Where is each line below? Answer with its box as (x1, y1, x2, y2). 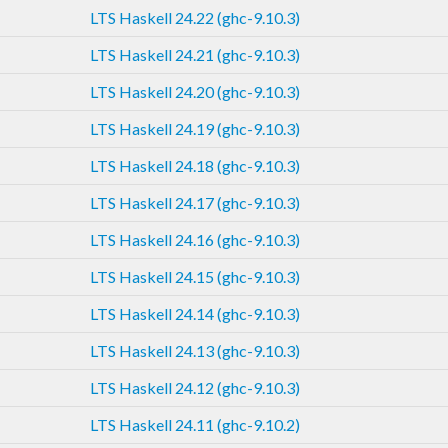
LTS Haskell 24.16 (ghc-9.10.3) (90, 229, 300, 249)
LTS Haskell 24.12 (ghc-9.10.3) (90, 377, 300, 397)
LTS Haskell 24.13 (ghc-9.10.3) (90, 340, 300, 360)
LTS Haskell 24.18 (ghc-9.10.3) (90, 155, 300, 175)
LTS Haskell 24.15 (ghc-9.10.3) (90, 266, 300, 286)
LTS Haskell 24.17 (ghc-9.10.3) (90, 192, 300, 212)
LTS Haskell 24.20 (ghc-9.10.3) (90, 81, 300, 101)
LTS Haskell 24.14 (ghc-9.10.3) (90, 303, 300, 323)
